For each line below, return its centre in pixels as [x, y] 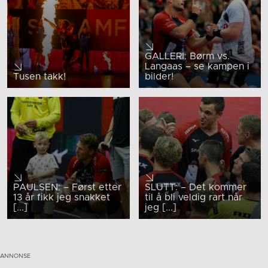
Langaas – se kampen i [197, 66]
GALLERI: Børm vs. [187, 56]
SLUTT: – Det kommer [195, 188]
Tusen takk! [39, 76]
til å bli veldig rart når [193, 198]
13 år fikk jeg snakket [62, 198]
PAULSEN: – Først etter [67, 188]
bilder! [159, 76]
